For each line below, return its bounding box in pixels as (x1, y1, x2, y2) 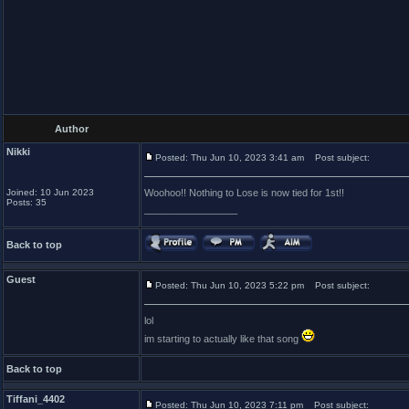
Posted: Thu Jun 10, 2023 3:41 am (155, 152, 304, 163)
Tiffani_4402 (6, 393, 65, 404)
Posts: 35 (6, 197, 47, 207)
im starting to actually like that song (144, 333, 301, 344)
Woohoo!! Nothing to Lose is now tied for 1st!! (144, 187, 344, 198)
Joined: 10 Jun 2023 (6, 187, 94, 197)
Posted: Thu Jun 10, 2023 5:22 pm (155, 280, 304, 290)
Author (55, 123, 89, 134)
